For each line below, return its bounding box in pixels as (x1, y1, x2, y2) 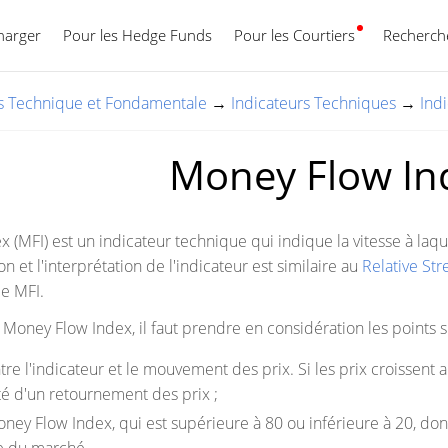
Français (276, 25, 332, 45)
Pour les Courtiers (234, 25, 355, 45)
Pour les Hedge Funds (63, 25, 212, 45)
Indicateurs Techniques (231, 92, 396, 114)
